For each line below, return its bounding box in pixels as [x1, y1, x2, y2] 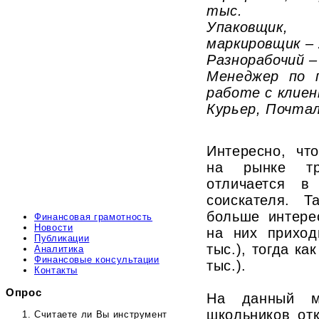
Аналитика [34, 243, 84, 254]
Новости [34, 221, 73, 233]
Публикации [34, 232, 90, 244]
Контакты [34, 264, 78, 276]
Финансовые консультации [34, 253, 159, 265]
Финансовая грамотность [34, 211, 153, 222]
